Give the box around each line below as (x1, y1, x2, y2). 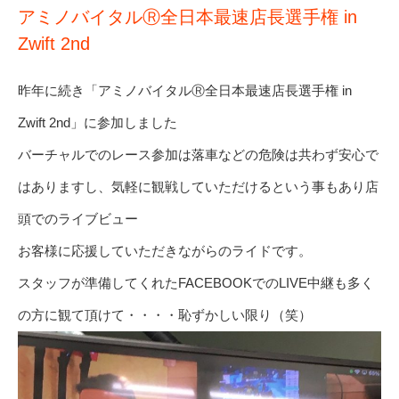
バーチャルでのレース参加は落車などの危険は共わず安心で (18, 147, 379, 163)
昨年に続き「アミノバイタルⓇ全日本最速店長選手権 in (18, 83, 352, 99)
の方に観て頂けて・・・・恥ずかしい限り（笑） (18, 307, 312, 323)
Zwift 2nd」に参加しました (18, 115, 177, 131)
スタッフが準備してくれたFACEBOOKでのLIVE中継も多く (18, 275, 374, 291)
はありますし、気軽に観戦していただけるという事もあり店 (18, 179, 379, 195)
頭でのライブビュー (18, 211, 138, 227)
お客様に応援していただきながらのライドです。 (18, 243, 312, 259)
